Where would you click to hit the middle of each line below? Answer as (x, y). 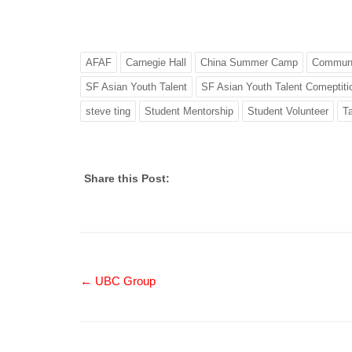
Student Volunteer (288, 111)
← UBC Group (118, 281)
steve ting (108, 111)
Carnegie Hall (156, 62)
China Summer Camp (249, 62)
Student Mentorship (189, 111)
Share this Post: (127, 178)
